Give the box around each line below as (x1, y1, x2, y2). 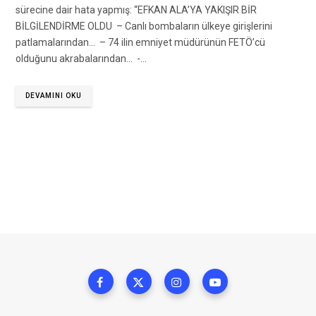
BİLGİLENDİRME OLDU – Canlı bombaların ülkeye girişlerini (16, 20, 272, 32)
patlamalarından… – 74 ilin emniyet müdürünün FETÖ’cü (16, 37, 265, 49)
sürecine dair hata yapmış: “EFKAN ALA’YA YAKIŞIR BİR (16, 4, 257, 16)
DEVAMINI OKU (25, 92, 82, 100)
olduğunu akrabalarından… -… (16, 53, 147, 65)
